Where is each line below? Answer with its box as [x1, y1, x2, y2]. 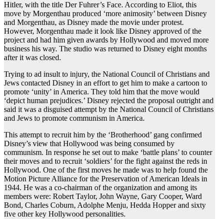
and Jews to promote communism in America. [4, 114, 145, 123]
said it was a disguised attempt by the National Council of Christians [4, 105, 214, 114]
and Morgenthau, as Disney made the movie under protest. [4, 18, 184, 27]
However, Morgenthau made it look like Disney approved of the [4, 27, 201, 36]
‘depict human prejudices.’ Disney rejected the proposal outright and [4, 96, 214, 105]
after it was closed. [4, 53, 61, 62]
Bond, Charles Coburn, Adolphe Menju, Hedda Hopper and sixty [4, 201, 206, 210]
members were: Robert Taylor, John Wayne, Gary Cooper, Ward [4, 192, 202, 201]
